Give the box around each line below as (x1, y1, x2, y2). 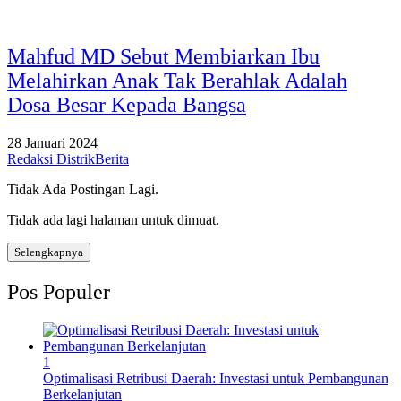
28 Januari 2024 (7, 134, 98, 150)
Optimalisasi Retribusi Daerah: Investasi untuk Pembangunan (43, 370, 388, 386)
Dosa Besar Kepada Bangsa (7, 92, 246, 116)
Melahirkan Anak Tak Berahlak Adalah (7, 68, 347, 92)
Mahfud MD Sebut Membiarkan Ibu (7, 44, 320, 68)
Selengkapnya (14, 244, 83, 259)
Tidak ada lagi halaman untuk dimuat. (7, 211, 219, 227)
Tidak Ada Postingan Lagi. (7, 181, 158, 197)
